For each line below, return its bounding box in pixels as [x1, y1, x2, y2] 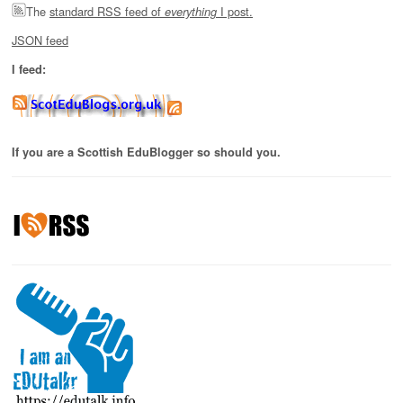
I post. [217, 3, 253, 21]
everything [165, 4, 217, 21]
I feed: [12, 60, 46, 77]
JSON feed [12, 31, 68, 49]
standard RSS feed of [49, 3, 165, 21]
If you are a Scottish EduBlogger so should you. [12, 144, 281, 161]
